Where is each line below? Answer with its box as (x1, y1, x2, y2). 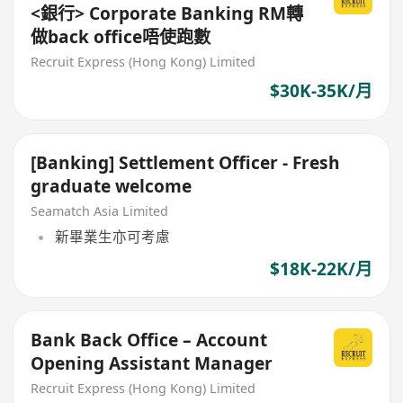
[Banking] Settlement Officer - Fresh (31, 151, 341, 175)
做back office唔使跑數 (31, 25, 211, 49)
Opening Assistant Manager (31, 352, 273, 376)
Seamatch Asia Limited (31, 201, 169, 219)
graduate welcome (31, 175, 193, 199)
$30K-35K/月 (269, 79, 372, 103)
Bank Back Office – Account (31, 328, 268, 353)
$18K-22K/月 (269, 256, 372, 281)
